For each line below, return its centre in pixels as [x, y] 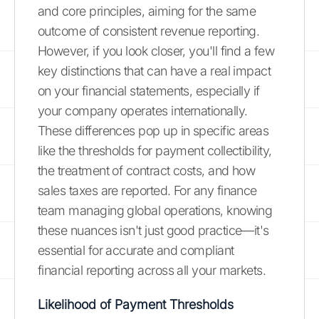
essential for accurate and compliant [136, 250]
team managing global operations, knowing [155, 210]
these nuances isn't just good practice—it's [153, 230]
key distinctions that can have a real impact [155, 70]
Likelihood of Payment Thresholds [136, 304]
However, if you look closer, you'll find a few [156, 51]
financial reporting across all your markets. [152, 270]
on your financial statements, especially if [149, 90]
